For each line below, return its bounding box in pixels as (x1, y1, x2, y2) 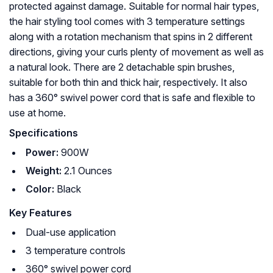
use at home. (9, 107, 66, 119)
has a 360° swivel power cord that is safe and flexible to (9, 91, 255, 104)
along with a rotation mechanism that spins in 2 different (9, 30, 252, 43)
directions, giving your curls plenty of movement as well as (9, 46, 264, 58)
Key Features (9, 207, 72, 219)
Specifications (9, 127, 78, 140)
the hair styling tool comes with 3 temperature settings (9, 15, 245, 28)
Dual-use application (26, 226, 116, 239)
